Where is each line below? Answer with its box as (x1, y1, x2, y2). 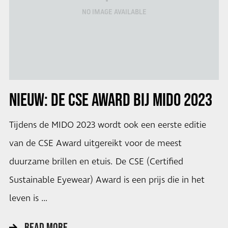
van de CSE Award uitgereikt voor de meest (9, 137, 182, 150)
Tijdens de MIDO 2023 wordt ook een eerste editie (9, 119, 206, 132)
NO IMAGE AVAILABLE (81, 8, 147, 16)
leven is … (9, 192, 47, 205)
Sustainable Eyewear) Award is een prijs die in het (9, 174, 205, 187)
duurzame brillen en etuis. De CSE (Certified (9, 156, 183, 168)
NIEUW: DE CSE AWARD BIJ (9, 89, 150, 110)
